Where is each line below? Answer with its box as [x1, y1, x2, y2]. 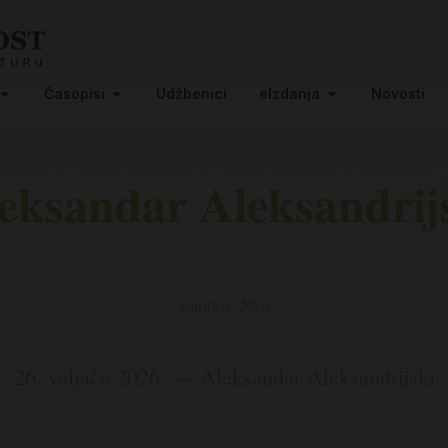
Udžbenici [156, 84, 227, 102]
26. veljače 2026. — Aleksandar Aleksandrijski [13, 360, 435, 391]
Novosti [371, 84, 425, 102]
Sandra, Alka [178, 295, 270, 316]
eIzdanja [259, 84, 320, 102]
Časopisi [44, 84, 105, 102]
